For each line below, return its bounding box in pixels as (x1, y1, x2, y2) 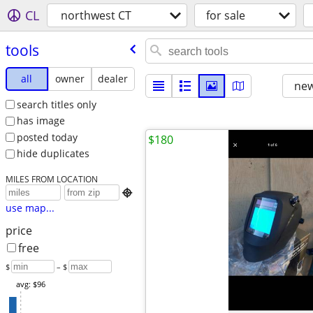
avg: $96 (15, 279, 45, 290)
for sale (206, 8, 245, 23)
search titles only (16, 97, 96, 111)
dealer (98, 71, 129, 85)
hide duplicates (16, 147, 89, 161)
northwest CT (61, 8, 131, 23)
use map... (5, 201, 54, 215)
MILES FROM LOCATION (5, 173, 98, 185)
